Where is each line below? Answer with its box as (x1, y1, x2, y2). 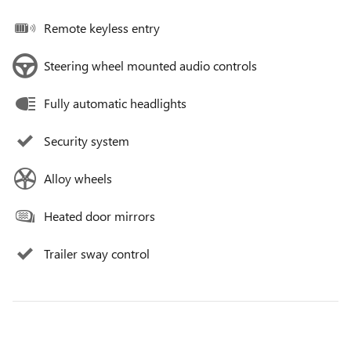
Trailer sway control (44, 245, 150, 262)
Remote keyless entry (44, 20, 160, 37)
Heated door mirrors (44, 208, 155, 225)
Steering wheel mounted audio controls (44, 57, 257, 74)
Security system (44, 132, 129, 150)
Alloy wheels (44, 170, 112, 187)
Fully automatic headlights (44, 95, 186, 112)
